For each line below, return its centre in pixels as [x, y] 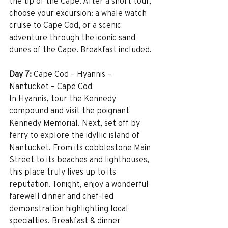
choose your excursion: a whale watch [79, 13]
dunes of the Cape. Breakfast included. [80, 49]
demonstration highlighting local [70, 208]
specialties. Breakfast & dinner [66, 220]
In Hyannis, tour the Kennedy [64, 98]
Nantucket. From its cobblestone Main [81, 147]
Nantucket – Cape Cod [51, 86]
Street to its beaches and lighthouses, [80, 159]
